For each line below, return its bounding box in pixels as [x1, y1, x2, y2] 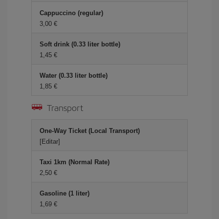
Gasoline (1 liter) [40, 190, 89, 197]
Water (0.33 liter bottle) [40, 72, 108, 79]
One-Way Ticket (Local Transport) [40, 127, 140, 134]
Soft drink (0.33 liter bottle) [40, 41, 120, 48]
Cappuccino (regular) [40, 9, 103, 17]
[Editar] [40, 138, 60, 145]
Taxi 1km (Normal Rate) [40, 158, 109, 166]
